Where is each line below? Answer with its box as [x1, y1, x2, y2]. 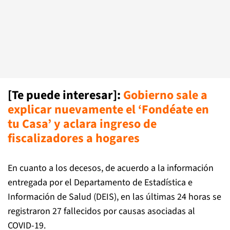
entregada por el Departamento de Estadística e [8, 176, 193, 189]
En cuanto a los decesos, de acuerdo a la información [8, 162, 214, 175]
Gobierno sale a [123, 86, 207, 104]
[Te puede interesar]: [8, 86, 123, 104]
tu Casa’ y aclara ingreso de [8, 115, 157, 133]
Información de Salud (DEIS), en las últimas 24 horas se [8, 190, 221, 203]
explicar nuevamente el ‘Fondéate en [8, 101, 209, 119]
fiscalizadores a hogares [8, 129, 140, 147]
